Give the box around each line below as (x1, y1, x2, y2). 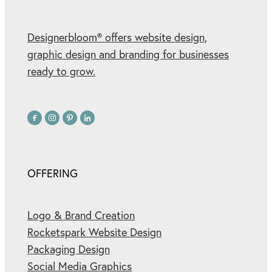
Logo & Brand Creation (27, 208, 135, 222)
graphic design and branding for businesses (27, 47, 229, 62)
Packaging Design (27, 242, 110, 256)
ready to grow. (27, 64, 95, 79)
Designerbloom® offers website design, (27, 30, 207, 45)
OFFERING (27, 166, 78, 181)
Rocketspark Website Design (27, 225, 161, 239)
